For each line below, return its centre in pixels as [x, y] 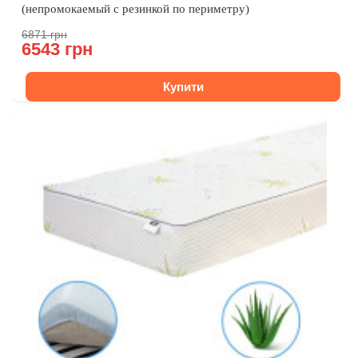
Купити [183, 87]
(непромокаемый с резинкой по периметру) [135, 9]
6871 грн [44, 34]
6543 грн [57, 49]
